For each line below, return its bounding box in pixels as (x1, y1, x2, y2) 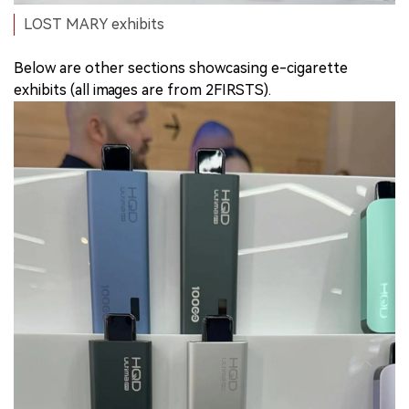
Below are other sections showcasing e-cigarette (14, 58, 348, 77)
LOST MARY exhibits (24, 15, 164, 33)
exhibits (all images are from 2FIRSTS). (14, 80, 271, 99)
